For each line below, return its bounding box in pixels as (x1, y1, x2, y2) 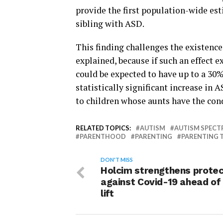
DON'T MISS (101, 156, 133, 163)
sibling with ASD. (76, 18, 144, 29)
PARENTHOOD (80, 132, 126, 140)
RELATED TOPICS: (76, 124, 131, 132)
